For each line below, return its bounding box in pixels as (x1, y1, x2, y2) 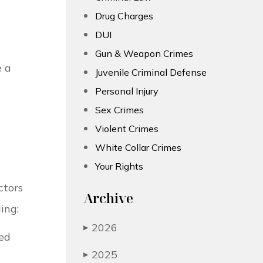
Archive (83, 189, 133, 207)
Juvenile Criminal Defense (95, 66, 207, 79)
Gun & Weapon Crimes (95, 48, 193, 60)
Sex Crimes (95, 104, 144, 116)
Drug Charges (95, 10, 153, 22)
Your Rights (95, 160, 143, 173)
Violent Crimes (95, 123, 159, 135)
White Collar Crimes (95, 141, 181, 154)
